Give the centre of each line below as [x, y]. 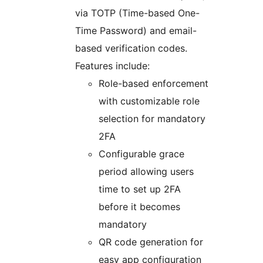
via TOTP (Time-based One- [137, 13]
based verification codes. [131, 48]
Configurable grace [141, 154]
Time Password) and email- [136, 31]
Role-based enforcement [154, 84]
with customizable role [149, 101]
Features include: [112, 66]
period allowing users [146, 172]
